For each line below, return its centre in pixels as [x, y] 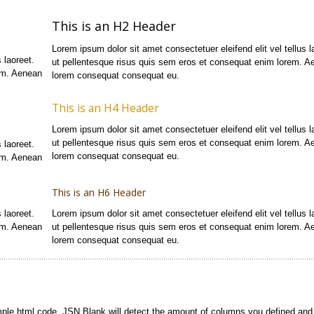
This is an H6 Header [98, 193]
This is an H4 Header [105, 109]
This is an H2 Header [114, 26]
